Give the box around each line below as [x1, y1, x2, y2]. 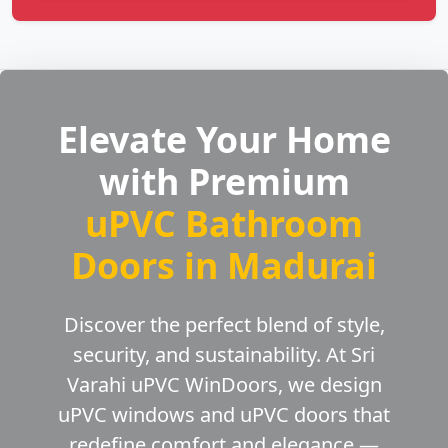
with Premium [98, 157, 350, 206]
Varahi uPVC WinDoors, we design [66, 371, 382, 399]
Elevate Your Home [57, 115, 391, 164]
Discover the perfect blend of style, [63, 311, 385, 339]
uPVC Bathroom [85, 199, 363, 248]
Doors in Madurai [71, 241, 377, 290]
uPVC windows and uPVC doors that [58, 401, 390, 429]
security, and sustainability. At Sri [73, 341, 375, 369]
